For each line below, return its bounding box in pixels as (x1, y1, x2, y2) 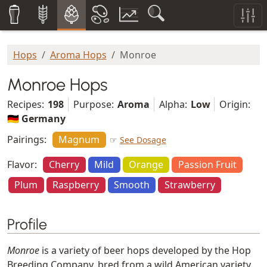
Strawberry (164, 178, 215, 192)
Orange (128, 158, 163, 172)
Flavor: (7, 158, 37, 172)
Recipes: (7, 97, 44, 111)
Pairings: (7, 133, 46, 147)
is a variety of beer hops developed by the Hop (39, 243, 251, 257)
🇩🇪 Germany (7, 111, 66, 125)
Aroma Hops (49, 48, 107, 61)
